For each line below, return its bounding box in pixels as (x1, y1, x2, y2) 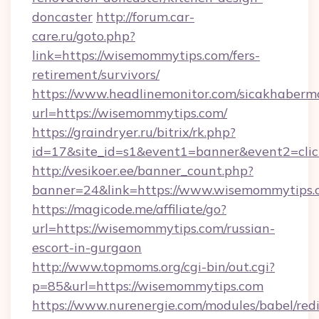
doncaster (32, 9, 93, 25)
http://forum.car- (96, 9, 194, 25)
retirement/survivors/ (32, 66, 159, 83)
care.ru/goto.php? (32, 28, 135, 44)
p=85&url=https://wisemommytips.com (32, 278, 263, 294)
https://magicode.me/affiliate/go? (32, 201, 226, 217)
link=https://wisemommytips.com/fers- (32, 47, 260, 63)
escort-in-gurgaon (32, 239, 142, 256)
